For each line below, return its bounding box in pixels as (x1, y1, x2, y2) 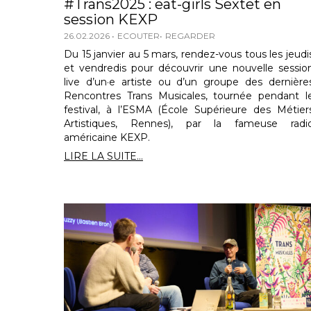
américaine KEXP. (64, 131, 150, 144)
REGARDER (165, 30, 215, 41)
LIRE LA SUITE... (64, 149, 143, 162)
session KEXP (64, 10, 158, 28)
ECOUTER (117, 30, 160, 41)
